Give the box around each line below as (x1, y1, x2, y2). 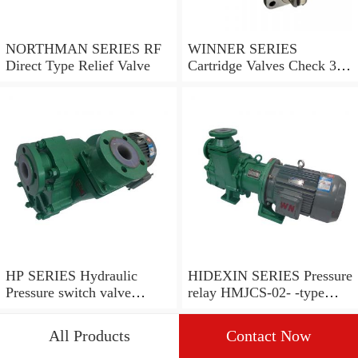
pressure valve (6, 300, 89, 317)
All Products (49, 328, 130, 344)
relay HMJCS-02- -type (187, 284, 221, 300)
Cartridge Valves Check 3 (187, 58, 329, 74)
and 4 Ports (187, 74, 253, 91)
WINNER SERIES (187, 41, 297, 58)
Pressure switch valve (6, 284, 131, 300)
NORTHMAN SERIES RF (6, 41, 144, 58)
